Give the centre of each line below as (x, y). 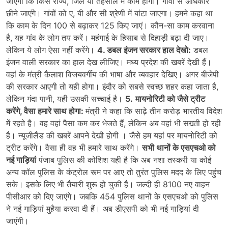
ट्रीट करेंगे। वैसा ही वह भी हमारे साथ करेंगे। (74, 148)
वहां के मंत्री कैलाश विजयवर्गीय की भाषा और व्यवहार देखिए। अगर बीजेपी (112, 74)
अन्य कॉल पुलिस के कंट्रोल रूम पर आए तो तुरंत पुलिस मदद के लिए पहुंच (114, 172)
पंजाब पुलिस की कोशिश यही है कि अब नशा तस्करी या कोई (124, 160)
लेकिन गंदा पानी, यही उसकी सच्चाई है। (66, 99)
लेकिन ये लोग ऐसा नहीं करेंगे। (52, 50)
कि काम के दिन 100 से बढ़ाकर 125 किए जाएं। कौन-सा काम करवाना (110, 25)
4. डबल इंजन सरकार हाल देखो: (144, 50)
